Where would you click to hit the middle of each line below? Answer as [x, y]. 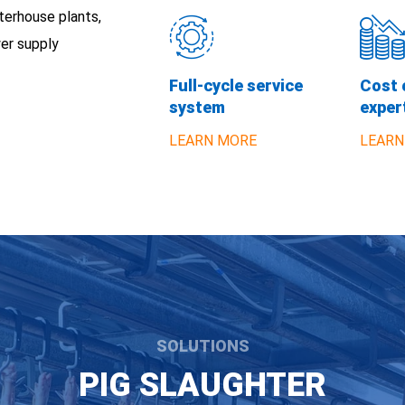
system [197, 106]
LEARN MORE [212, 139]
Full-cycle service [235, 85]
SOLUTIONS [202, 345]
